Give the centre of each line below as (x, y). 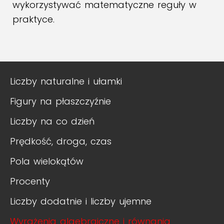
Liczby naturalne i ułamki (66, 81)
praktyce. (35, 19)
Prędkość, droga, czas (61, 141)
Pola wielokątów (47, 161)
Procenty (30, 181)
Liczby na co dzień (52, 121)
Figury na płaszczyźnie (60, 101)
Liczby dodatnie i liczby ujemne (81, 201)
